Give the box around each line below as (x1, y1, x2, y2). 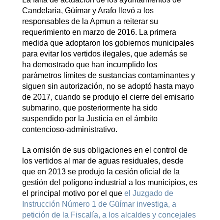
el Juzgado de (124, 189, 173, 197)
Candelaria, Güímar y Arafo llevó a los (22, 6, 154, 15)
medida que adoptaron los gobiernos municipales (22, 38, 194, 47)
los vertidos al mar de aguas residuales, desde (22, 156, 184, 165)
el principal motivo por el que (22, 189, 124, 197)
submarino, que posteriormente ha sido (22, 103, 158, 112)
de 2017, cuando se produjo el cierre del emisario (22, 92, 194, 101)
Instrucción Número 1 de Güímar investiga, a (22, 199, 176, 208)
